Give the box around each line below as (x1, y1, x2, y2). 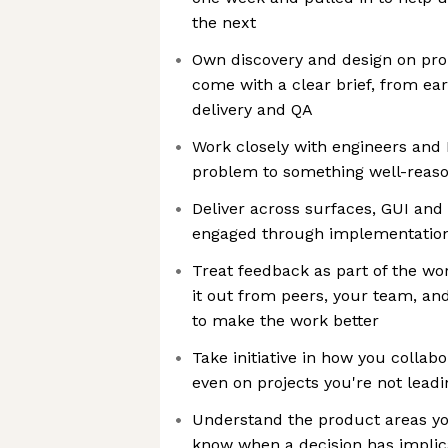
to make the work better (192, 311, 379, 330)
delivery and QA (192, 100, 313, 119)
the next (192, 13, 256, 32)
